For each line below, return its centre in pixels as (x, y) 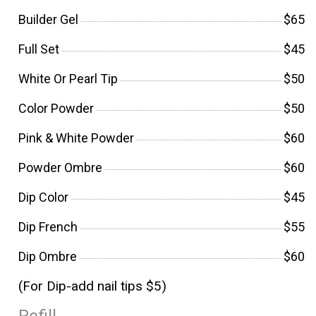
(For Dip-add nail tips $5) (92, 286)
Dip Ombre (48, 256)
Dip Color (43, 197)
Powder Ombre (60, 167)
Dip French (48, 226)
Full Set (39, 49)
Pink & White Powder (76, 138)
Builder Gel (48, 19)
